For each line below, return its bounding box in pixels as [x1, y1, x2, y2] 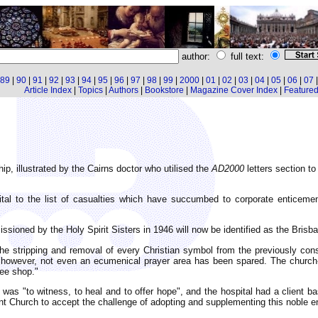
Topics [77, 85, 103, 95]
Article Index [23, 85, 72, 95]
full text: [227, 51, 267, 62]
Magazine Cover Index [190, 85, 278, 95]
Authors [108, 85, 138, 95]
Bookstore [144, 85, 184, 95]
